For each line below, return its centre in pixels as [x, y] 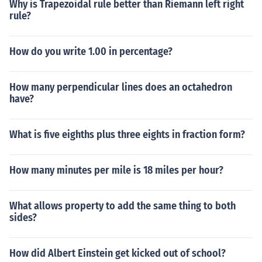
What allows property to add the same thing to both [123, 206]
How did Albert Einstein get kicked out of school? [118, 253]
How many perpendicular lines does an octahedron [121, 87]
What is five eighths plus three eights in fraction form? [127, 135]
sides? [23, 218]
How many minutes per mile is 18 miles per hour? [116, 170]
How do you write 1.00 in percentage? [91, 51]
